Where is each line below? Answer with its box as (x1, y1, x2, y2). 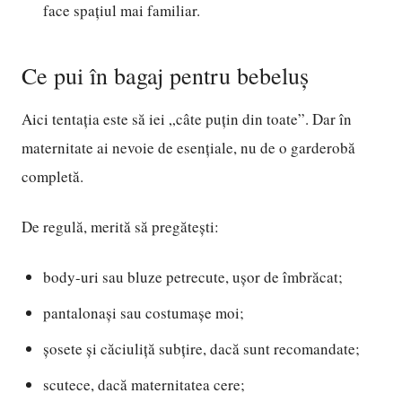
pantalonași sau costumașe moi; (43, 302, 244, 323)
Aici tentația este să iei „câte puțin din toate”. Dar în (22, 109, 352, 129)
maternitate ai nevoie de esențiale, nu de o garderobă (22, 137, 355, 158)
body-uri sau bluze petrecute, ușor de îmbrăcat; (43, 267, 343, 287)
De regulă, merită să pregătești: (22, 216, 219, 237)
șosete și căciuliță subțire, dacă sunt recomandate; (43, 338, 360, 359)
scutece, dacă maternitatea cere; (43, 374, 245, 395)
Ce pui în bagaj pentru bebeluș (22, 60, 309, 91)
